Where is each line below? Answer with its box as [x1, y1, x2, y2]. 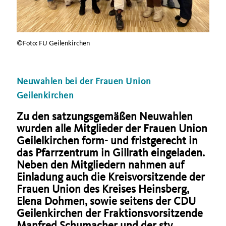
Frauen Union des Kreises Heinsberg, [17, 182, 189, 196]
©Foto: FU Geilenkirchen [17, 38, 90, 47]
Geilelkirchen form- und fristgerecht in [17, 134, 198, 147]
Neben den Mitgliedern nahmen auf [17, 158, 184, 172]
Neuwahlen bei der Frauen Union [17, 76, 151, 87]
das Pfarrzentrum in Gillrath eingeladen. [17, 146, 205, 159]
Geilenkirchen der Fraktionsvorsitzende [17, 206, 203, 220]
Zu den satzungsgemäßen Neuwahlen [17, 109, 193, 123]
